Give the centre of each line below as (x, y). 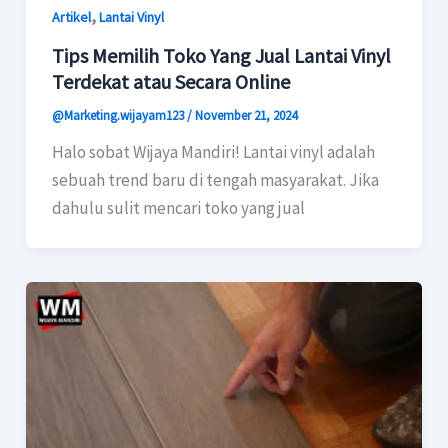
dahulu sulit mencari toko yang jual (178, 208)
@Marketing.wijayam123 (119, 116)
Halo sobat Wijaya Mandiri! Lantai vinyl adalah (213, 152)
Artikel (71, 16)
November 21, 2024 (245, 116)
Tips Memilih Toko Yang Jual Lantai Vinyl (221, 56)
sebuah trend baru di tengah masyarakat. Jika (215, 180)
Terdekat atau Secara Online (170, 82)
